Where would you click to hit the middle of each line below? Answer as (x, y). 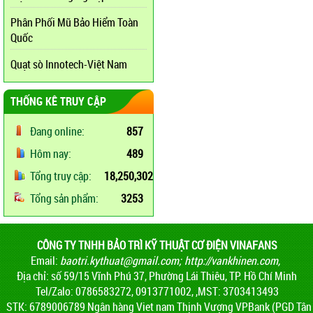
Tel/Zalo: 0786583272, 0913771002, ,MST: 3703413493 (157, 292)
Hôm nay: (51, 154)
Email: (46, 261)
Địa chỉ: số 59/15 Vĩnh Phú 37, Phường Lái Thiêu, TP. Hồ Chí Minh (157, 276)
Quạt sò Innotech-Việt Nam (69, 65)
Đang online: (57, 132)
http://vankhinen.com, (233, 261)
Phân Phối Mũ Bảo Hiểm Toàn (74, 23)
